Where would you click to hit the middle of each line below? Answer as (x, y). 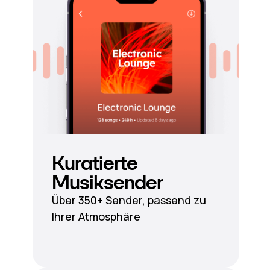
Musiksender (107, 183)
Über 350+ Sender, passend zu (129, 200)
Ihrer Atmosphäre (96, 216)
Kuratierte (94, 163)
